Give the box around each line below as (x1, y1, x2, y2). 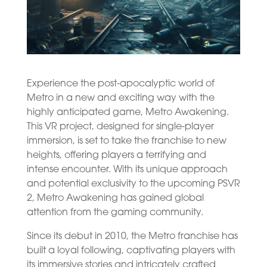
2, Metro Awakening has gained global (26, 193, 204, 203)
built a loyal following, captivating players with (26, 246, 235, 256)
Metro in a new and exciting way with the (26, 93, 215, 103)
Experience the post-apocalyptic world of (26, 79, 215, 89)
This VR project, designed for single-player (26, 122, 214, 132)
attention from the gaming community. (26, 207, 203, 218)
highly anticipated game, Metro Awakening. (26, 107, 229, 117)
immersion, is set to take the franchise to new (26, 136, 226, 146)
